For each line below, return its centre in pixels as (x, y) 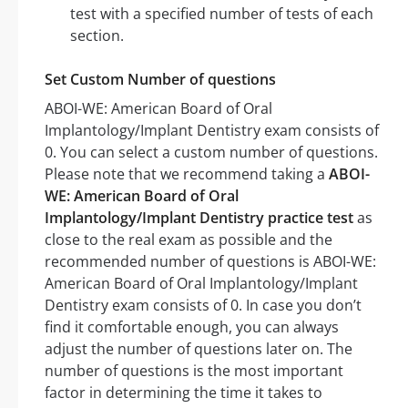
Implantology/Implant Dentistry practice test (199, 218)
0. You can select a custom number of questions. (211, 153)
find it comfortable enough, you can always (192, 327)
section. (97, 36)
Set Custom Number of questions (160, 80)
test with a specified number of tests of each (222, 14)
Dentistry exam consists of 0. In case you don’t (203, 306)
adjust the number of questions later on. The (199, 349)
